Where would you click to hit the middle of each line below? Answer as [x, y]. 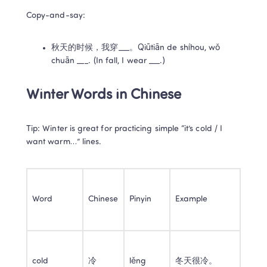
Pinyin [141, 199]
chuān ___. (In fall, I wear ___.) [109, 61]
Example [192, 199]
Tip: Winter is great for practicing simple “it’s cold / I [124, 129]
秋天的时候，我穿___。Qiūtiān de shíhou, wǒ [136, 48]
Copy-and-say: [56, 15]
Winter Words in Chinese [104, 95]
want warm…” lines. [64, 142]
